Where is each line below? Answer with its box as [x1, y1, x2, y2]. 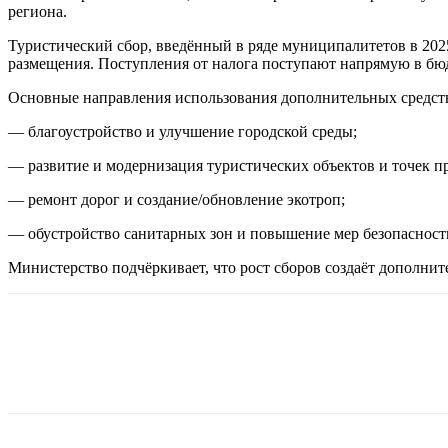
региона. [8, 2, 67, 20]
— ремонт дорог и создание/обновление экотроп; [8, 190, 345, 208]
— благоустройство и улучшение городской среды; [8, 122, 357, 140]
